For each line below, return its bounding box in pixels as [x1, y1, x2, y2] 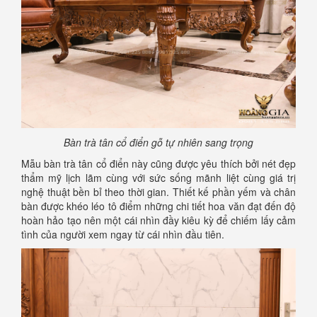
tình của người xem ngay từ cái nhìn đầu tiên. [21, 227, 224, 242]
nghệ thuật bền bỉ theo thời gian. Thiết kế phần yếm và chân [21, 185, 296, 200]
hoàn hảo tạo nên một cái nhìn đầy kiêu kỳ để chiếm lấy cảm [21, 213, 296, 228]
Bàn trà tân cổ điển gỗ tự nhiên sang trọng [64, 135, 253, 150]
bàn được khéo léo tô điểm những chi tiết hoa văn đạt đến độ [21, 199, 296, 214]
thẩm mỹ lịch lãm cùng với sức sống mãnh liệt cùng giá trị [21, 171, 296, 185]
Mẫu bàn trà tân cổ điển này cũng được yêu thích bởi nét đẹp [21, 156, 296, 171]
